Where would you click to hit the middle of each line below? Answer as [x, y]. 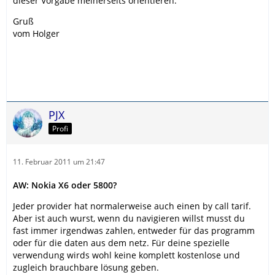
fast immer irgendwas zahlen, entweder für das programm [134, 230]
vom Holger [36, 33]
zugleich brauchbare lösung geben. [86, 267]
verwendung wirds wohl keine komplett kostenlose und [126, 255]
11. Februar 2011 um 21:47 [59, 161]
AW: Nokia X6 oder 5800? [65, 185]
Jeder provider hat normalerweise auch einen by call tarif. [132, 206]
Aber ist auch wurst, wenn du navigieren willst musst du [129, 218]
